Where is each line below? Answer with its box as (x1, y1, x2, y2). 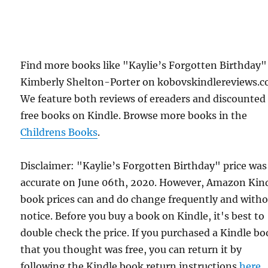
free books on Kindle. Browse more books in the (20, 109, 248, 121)
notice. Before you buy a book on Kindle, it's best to (20, 209, 265, 222)
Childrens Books (20, 126, 98, 138)
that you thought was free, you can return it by (20, 243, 242, 255)
